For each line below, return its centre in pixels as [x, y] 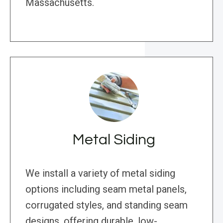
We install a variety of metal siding [100, 173]
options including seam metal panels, [106, 189]
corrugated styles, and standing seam [107, 205]
